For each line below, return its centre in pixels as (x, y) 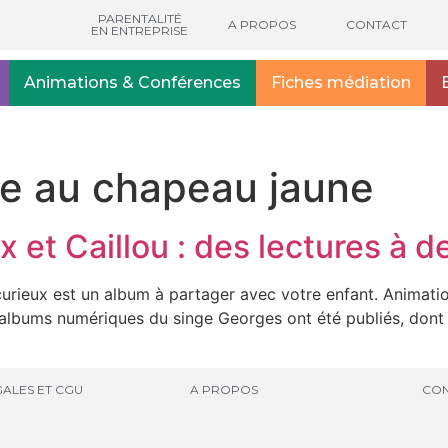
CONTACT (377, 24)
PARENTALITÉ (139, 18)
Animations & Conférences (133, 82)
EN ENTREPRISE (140, 30)
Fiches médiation (341, 82)
